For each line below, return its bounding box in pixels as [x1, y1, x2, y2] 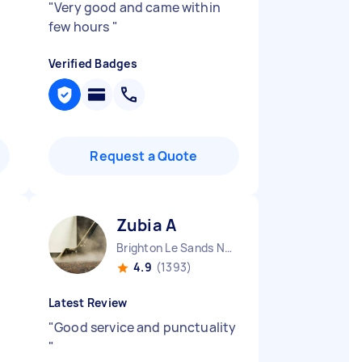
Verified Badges [48, 56, 137, 71]
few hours [48, 18, 112, 36]
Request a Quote [90, 147, 198, 165]
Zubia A [116, 214, 177, 236]
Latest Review [48, 295, 128, 310]
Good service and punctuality [54, 318, 237, 336]
